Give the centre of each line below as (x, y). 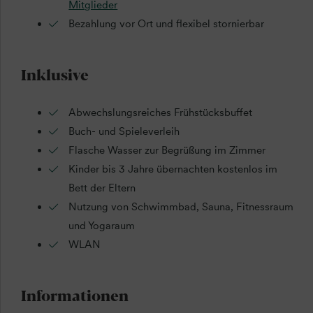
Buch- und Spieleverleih (124, 131)
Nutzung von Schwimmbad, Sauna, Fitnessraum (181, 206)
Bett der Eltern (102, 188)
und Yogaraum (102, 225)
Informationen (74, 294)
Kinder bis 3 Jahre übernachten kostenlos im (173, 169)
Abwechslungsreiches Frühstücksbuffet (161, 112)
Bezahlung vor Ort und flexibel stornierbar (167, 24)
